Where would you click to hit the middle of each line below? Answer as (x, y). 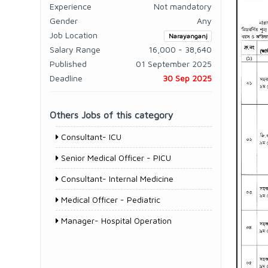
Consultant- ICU (90, 137)
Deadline (66, 78)
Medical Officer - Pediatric (109, 200)
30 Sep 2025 (187, 78)
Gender (64, 21)
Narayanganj (188, 36)
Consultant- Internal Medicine (116, 179)
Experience (71, 6)
